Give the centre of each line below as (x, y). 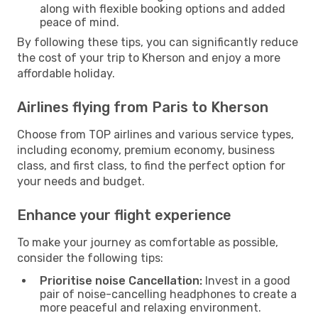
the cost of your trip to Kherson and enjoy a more (149, 57)
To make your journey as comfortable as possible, (148, 242)
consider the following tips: (90, 258)
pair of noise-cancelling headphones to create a (168, 294)
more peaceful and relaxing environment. (150, 307)
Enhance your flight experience (124, 215)
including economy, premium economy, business (146, 150)
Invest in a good (246, 280)
